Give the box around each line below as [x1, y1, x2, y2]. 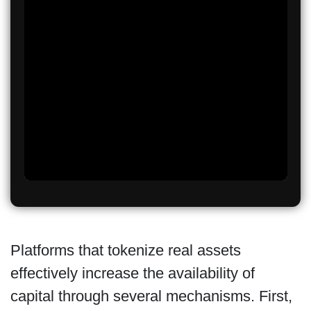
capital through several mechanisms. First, [10, 287, 292, 305]
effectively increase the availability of [10, 264, 255, 282]
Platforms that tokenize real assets [10, 241, 241, 259]
